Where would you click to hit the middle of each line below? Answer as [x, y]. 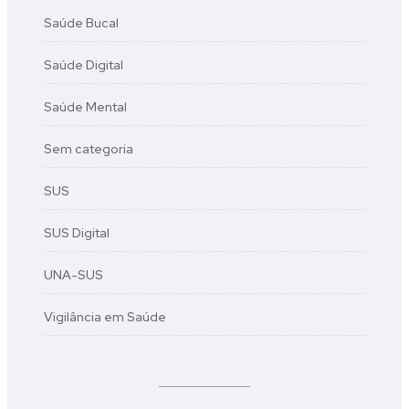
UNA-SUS [73, 275]
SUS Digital [77, 233]
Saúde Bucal [81, 23]
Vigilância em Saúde [105, 317]
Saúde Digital [84, 65]
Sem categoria [89, 149]
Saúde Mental [85, 107]
